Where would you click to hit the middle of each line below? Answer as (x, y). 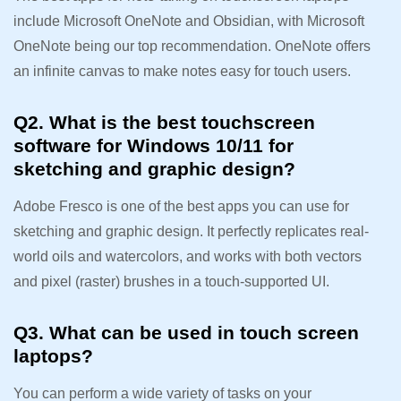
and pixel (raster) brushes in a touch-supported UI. (171, 281)
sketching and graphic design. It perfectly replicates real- (191, 231)
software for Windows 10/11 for (154, 145)
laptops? (53, 355)
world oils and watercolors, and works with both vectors (188, 256)
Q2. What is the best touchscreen (164, 122)
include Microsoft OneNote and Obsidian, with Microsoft (189, 21)
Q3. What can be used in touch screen (186, 332)
